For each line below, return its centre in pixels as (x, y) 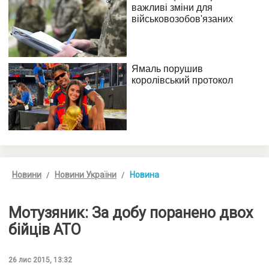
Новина (144, 174)
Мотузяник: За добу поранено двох (131, 213)
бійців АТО (45, 229)
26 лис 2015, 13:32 (40, 260)
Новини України (86, 174)
